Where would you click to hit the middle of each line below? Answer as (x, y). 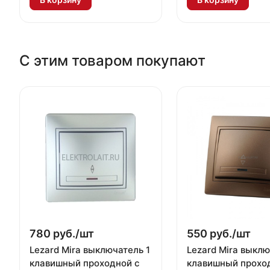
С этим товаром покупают (112, 61)
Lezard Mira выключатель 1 (90, 250)
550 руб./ (211, 234)
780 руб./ (55, 234)
